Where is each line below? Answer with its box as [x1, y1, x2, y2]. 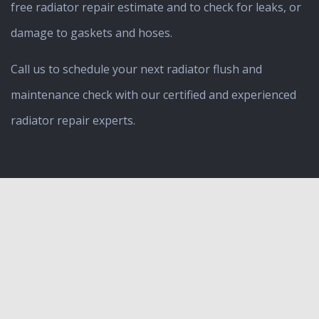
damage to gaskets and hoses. [11, 24, 172, 41]
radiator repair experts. [11, 112, 135, 128]
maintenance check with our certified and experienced [11, 86, 296, 103]
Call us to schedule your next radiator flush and [11, 61, 262, 77]
